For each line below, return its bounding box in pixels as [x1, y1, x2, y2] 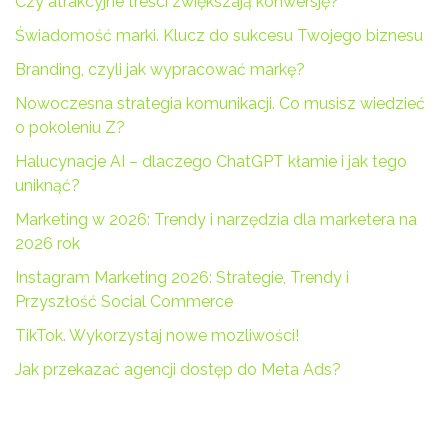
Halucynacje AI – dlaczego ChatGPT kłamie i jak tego [15, 152, 407, 171]
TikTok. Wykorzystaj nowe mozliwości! [15, 326, 299, 345]
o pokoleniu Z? [15, 118, 125, 137]
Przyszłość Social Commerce [15, 292, 233, 311]
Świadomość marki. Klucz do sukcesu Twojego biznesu [15, 26, 423, 45]
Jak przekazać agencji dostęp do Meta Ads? [15, 360, 341, 379]
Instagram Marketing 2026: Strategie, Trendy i [15, 268, 349, 287]
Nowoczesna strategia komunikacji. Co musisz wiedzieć [15, 94, 425, 113]
